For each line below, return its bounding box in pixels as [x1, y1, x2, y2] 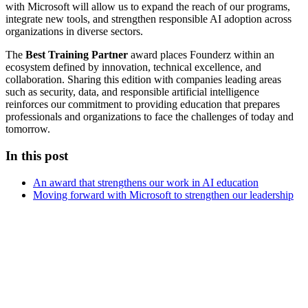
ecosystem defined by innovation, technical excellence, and [5, 61, 261, 74]
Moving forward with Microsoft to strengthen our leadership [33, 188, 294, 201]
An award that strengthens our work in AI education [33, 176, 258, 188]
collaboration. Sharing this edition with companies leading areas [5, 74, 281, 86]
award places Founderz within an [128, 49, 274, 61]
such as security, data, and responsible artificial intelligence [5, 86, 259, 98]
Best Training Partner [25, 49, 128, 61]
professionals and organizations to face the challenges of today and [5, 111, 294, 123]
